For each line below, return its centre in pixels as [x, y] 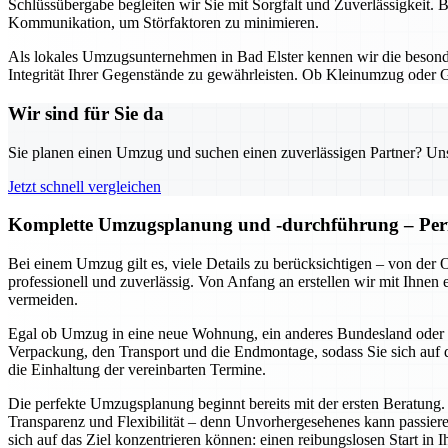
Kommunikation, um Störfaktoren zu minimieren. [163, 23]
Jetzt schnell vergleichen [84, 186]
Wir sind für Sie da [86, 113]
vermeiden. [43, 300]
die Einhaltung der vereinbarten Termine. [137, 370]
